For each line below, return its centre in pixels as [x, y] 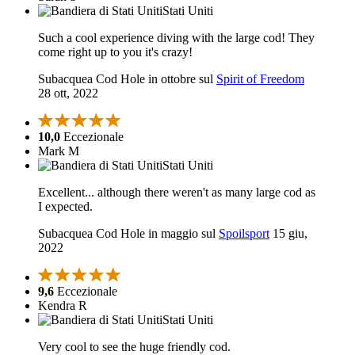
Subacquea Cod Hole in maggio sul [128, 234]
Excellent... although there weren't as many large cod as [177, 193]
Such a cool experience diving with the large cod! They [176, 38]
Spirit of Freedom [260, 79]
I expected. [65, 207]
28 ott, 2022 [68, 94]
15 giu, [290, 234]
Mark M [59, 151]
